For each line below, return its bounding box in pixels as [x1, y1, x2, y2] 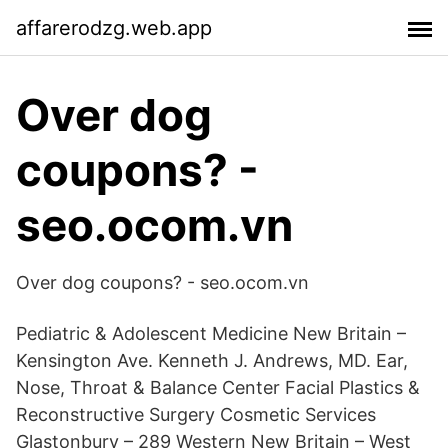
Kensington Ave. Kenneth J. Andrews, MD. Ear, [16, 350, 408, 371]
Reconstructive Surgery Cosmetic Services [16, 404, 376, 425]
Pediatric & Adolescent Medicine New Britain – [16, 323, 406, 344]
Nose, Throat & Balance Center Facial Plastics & [16, 377, 420, 398]
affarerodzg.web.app [16, 15, 212, 40]
